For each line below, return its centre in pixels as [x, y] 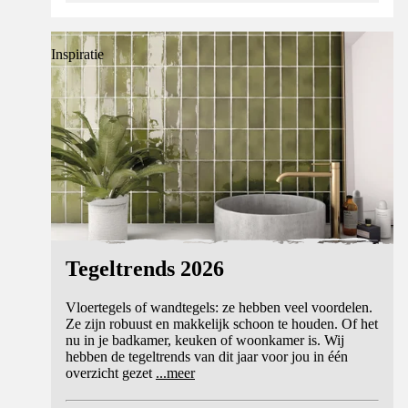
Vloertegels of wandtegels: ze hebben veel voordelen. [219, 307]
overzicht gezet [109, 372]
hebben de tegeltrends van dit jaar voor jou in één [207, 356]
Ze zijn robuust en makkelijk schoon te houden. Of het [222, 323]
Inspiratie [77, 54]
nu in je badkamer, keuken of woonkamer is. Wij [205, 340]
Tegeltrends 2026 [145, 268]
